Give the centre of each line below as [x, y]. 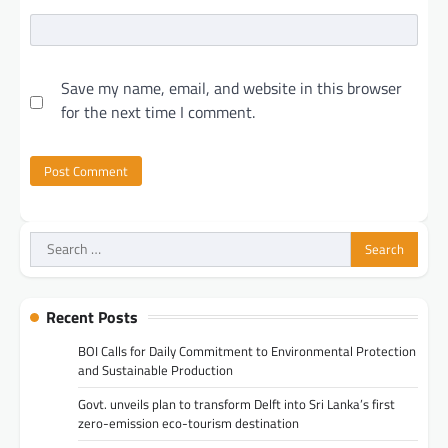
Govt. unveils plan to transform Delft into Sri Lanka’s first [236, 403]
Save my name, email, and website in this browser [231, 88]
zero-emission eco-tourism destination [188, 422]
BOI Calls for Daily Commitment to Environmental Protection [247, 350]
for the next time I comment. [158, 112]
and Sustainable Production [155, 369]
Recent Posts [92, 316]
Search [52, 242]
